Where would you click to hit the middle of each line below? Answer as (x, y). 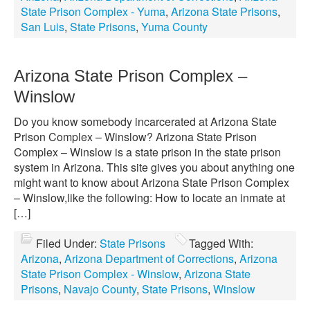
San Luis (43, 27)
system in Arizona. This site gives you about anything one (154, 167)
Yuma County (174, 27)
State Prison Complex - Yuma (93, 11)
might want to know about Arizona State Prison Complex (152, 182)
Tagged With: (221, 243)
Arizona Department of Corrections (149, 258)
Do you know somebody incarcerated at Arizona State (145, 121)
